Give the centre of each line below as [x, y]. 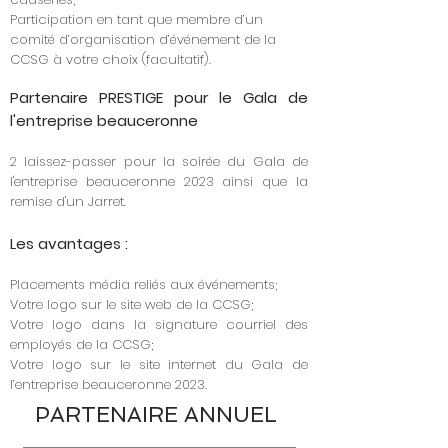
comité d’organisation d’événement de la [143, 39]
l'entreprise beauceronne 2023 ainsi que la [159, 181]
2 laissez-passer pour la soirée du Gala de [159, 161]
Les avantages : [69, 243]
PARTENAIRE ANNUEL [159, 414]
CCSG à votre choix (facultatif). [110, 59]
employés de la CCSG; [81, 344]
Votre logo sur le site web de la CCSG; [131, 304]
